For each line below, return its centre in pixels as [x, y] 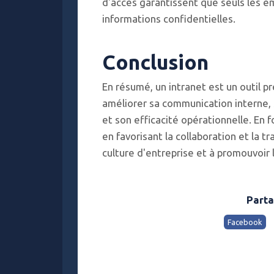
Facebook [245, 222]
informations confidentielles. [169, 19]
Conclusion [155, 62]
